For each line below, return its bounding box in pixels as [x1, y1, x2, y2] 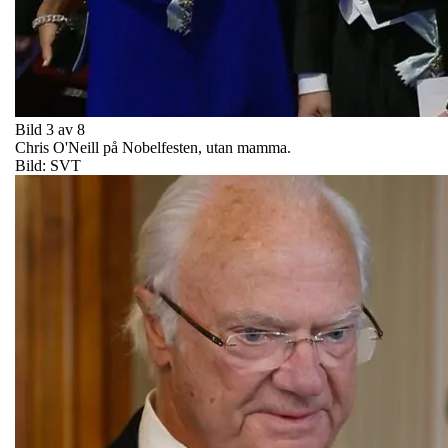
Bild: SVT [15, 156, 81, 174]
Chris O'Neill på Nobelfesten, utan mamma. [15, 138, 291, 156]
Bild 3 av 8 [15, 120, 85, 138]
